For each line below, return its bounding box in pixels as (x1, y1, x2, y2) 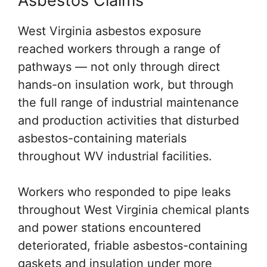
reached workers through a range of (18, 42, 221, 56)
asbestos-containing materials (18, 131, 187, 145)
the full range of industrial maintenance (18, 95, 239, 110)
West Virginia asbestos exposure (18, 24, 201, 38)
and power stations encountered (18, 221, 201, 235)
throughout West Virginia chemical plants (18, 203, 249, 217)
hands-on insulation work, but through (18, 77, 234, 92)
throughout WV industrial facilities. (18, 149, 212, 163)
